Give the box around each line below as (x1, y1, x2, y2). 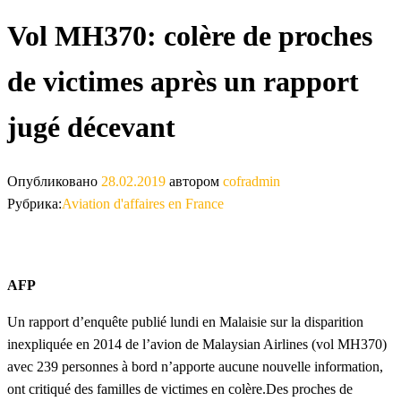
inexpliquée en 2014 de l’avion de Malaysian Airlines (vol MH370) (7, 336, 387, 352)
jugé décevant (7, 111, 175, 144)
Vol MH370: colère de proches (7, 20, 372, 53)
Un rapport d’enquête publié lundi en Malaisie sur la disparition (7, 313, 363, 329)
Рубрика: (7, 195, 62, 211)
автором (166, 173, 223, 189)
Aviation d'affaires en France (62, 195, 224, 211)
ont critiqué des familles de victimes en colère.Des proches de (7, 380, 353, 397)
